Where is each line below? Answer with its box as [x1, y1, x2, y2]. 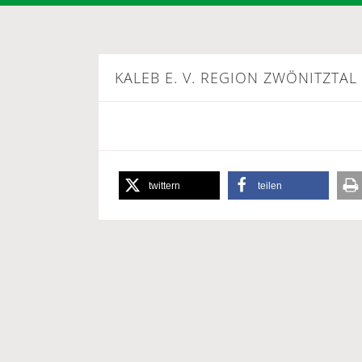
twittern [149, 180, 180, 192]
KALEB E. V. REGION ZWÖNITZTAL [115, 68, 357, 87]
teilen [258, 180, 282, 192]
